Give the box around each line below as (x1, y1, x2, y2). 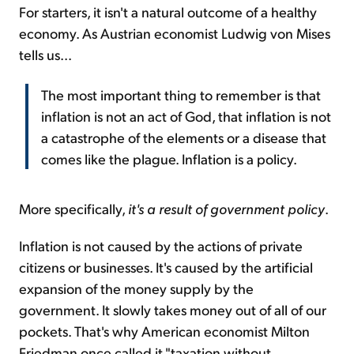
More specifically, (19, 199, 128, 218)
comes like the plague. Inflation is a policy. (41, 149, 297, 168)
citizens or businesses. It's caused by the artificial (19, 258, 313, 277)
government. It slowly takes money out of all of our (19, 300, 326, 319)
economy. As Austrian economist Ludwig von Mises (19, 24, 330, 43)
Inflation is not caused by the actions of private (19, 236, 303, 255)
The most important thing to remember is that (41, 85, 321, 104)
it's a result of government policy (128, 199, 325, 218)
